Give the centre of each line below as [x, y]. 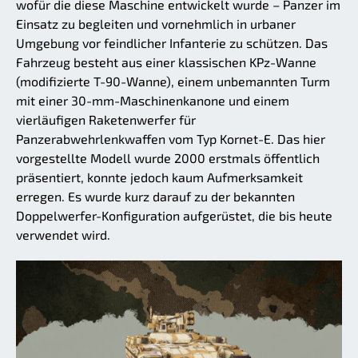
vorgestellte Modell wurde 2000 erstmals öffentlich [168, 158]
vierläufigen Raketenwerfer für [106, 120]
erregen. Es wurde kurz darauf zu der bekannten [155, 197]
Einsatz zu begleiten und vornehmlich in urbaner [156, 24]
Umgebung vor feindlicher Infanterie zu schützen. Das [172, 43]
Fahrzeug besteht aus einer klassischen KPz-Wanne [166, 62]
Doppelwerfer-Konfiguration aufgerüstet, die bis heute [174, 216]
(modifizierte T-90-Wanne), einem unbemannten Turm [173, 82]
